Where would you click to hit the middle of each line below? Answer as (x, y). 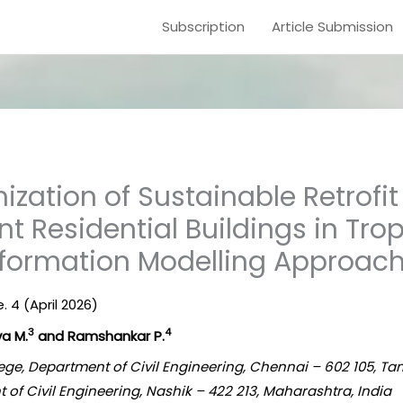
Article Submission (332, 27)
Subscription (203, 27)
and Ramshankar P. (100, 336)
